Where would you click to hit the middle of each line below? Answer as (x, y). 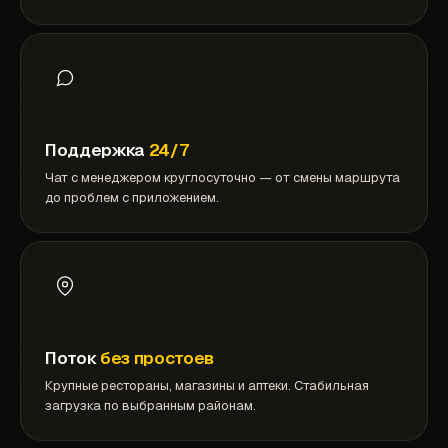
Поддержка (95, 150)
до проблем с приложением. (132, 198)
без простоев (156, 358)
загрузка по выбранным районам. (150, 406)
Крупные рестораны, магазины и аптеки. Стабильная (207, 386)
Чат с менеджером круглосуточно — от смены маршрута (222, 178)
